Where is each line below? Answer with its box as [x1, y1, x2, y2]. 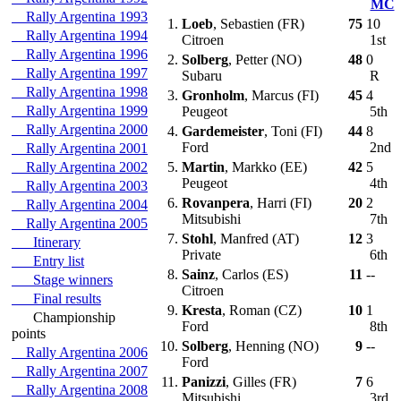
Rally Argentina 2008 [12, 382, 148, 397]
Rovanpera [182, 195, 250, 210]
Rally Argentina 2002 [12, 159, 148, 175]
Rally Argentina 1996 [12, 47, 148, 62]
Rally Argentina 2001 [12, 141, 148, 156]
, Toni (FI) [264, 124, 322, 139]
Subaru [182, 68, 222, 83]
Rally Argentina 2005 [12, 216, 148, 231]
